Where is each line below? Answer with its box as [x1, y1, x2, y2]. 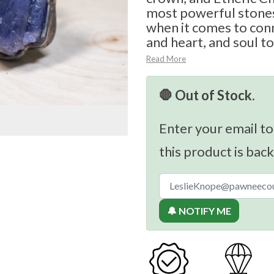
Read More [146, 54, 186, 64]
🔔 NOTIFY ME [167, 205, 231, 217]
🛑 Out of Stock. [159, 87, 255, 104]
